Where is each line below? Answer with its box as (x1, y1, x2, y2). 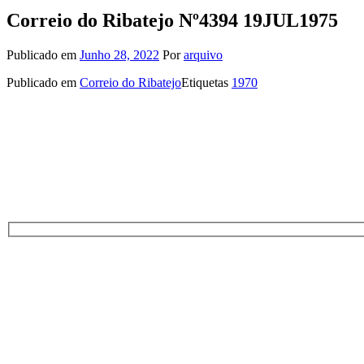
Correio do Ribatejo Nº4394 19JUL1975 (6, 9, 338, 31)
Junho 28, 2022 (80, 47, 159, 62)
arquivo (184, 47, 223, 62)
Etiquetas (181, 75, 232, 89)
